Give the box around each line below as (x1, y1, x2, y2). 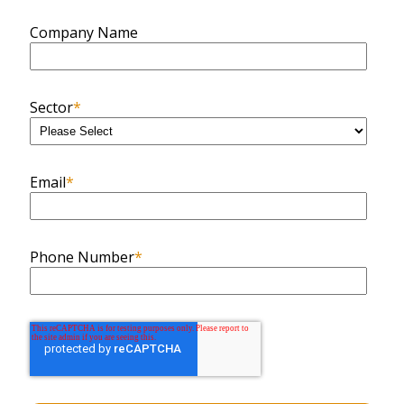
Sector (30, 96, 73, 117)
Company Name (30, 22, 138, 42)
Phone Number (30, 246, 134, 267)
